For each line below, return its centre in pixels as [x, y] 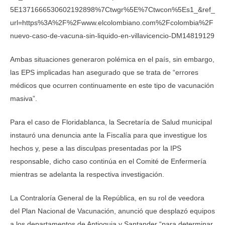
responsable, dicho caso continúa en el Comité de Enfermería [108, 161]
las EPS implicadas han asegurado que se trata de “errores [104, 72]
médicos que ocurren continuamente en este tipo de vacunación [112, 85]
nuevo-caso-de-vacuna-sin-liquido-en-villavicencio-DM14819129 [112, 36]
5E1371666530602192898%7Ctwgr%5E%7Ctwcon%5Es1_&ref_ [113, 10]
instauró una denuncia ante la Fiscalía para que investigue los [108, 135]
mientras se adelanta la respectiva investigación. [87, 174]
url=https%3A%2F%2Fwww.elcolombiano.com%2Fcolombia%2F [112, 23]
